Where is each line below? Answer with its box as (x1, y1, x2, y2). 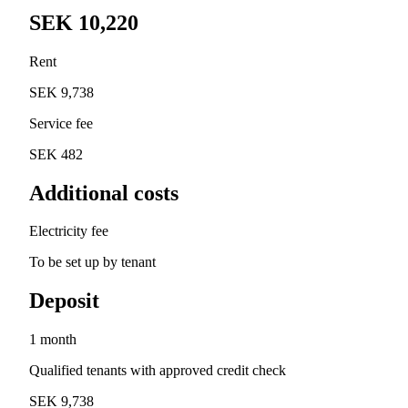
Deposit (29, 289, 99, 313)
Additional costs (29, 180, 178, 205)
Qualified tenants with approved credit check (29, 362, 286, 379)
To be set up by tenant (29, 254, 156, 270)
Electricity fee (29, 223, 108, 240)
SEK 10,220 (29, 10, 138, 35)
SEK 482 (29, 146, 83, 162)
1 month (29, 331, 76, 348)
